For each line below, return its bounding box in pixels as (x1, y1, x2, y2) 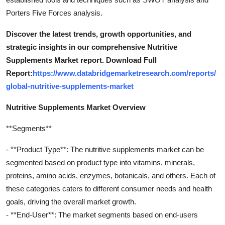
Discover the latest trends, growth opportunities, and (6, 29, 191, 38)
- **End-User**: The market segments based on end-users (6, 210, 198, 219)
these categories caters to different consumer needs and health (6, 184, 212, 193)
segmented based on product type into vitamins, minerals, (6, 158, 195, 167)
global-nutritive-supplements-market (6, 81, 134, 90)
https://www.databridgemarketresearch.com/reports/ (33, 68, 216, 77)
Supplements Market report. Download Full (6, 55, 157, 64)
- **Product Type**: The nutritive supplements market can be (6, 145, 204, 154)
